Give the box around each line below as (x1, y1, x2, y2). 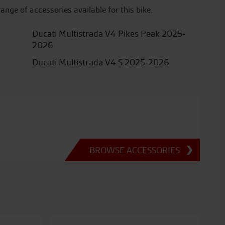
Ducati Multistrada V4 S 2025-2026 (32, 56, 169, 68)
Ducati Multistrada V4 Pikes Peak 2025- (32, 28, 185, 39)
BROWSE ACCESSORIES (89, 144, 180, 156)
